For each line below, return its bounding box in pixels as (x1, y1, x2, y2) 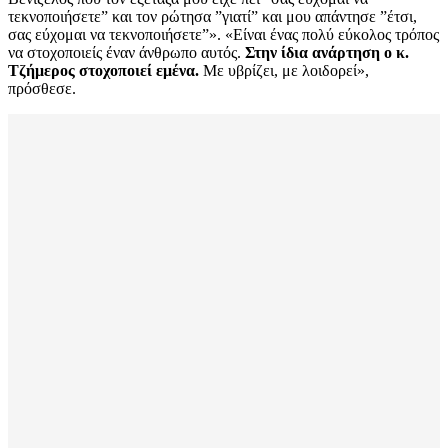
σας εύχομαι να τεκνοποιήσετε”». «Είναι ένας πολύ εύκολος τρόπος (8, 26, 439, 44)
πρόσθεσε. (8, 80, 76, 98)
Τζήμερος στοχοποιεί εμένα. (8, 62, 199, 80)
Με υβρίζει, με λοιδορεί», (199, 62, 369, 80)
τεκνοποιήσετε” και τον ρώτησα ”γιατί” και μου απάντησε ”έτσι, (8, 8, 417, 26)
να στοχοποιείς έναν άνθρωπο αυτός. (8, 44, 241, 62)
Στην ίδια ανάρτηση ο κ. (241, 44, 409, 62)
